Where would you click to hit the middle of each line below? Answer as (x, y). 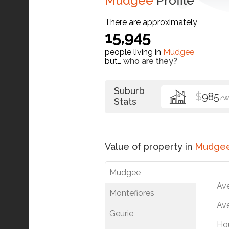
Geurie (121, 214)
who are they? (150, 61)
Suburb (129, 91)
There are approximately (151, 22)
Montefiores (132, 193)
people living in (134, 52)
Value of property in (150, 147)
